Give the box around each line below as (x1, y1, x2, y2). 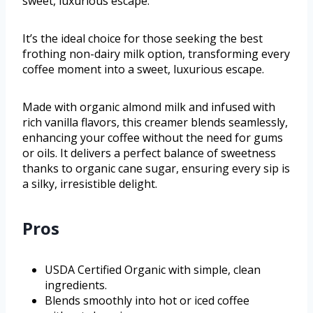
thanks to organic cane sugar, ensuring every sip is (22, 161, 290, 177)
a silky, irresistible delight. (22, 176, 157, 192)
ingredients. (45, 277, 107, 293)
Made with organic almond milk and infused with (22, 99, 275, 115)
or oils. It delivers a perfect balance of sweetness (22, 145, 276, 161)
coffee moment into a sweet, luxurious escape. (22, 61, 264, 78)
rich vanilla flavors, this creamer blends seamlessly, (22, 115, 288, 131)
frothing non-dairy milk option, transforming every (22, 46, 290, 62)
